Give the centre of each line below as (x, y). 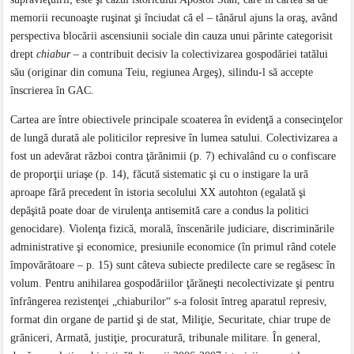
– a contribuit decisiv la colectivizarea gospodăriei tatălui (200, 54)
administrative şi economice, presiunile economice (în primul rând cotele (173, 247)
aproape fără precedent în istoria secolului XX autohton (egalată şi (158, 192)
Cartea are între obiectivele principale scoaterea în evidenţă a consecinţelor (177, 119)
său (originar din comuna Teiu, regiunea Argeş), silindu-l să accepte (162, 72)
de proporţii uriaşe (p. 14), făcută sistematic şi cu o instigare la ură (160, 174)
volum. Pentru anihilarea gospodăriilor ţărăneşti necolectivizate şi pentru (173, 283)
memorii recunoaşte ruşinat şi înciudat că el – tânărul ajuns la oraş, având (174, 17)
